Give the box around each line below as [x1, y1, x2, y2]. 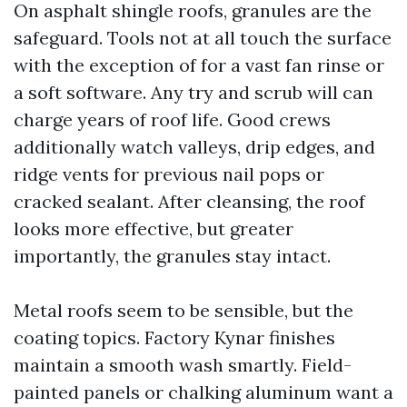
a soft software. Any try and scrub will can [14, 81, 373, 104]
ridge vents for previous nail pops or [14, 163, 324, 185]
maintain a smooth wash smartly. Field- [14, 353, 352, 376]
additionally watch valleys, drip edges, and [14, 135, 375, 158]
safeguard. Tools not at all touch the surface [14, 26, 392, 49]
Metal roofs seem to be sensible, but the [14, 299, 353, 322]
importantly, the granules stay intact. [14, 244, 331, 267]
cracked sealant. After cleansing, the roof [14, 190, 365, 213]
